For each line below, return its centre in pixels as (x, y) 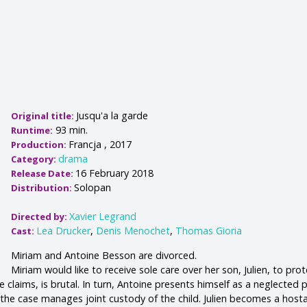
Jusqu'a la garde (112, 116)
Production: (40, 145)
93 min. (71, 130)
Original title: (44, 116)
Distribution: (43, 188)
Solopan (93, 188)
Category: (35, 159)
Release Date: (44, 174)
